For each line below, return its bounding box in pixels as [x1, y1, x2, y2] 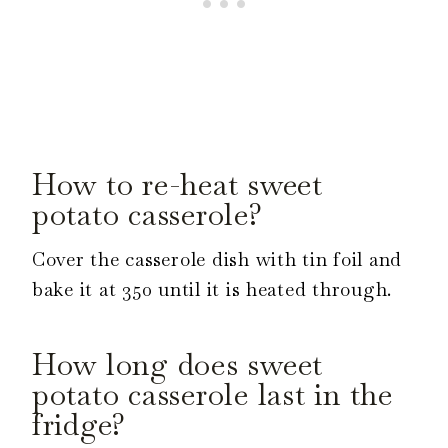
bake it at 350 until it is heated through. [32, 276, 398, 302]
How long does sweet [32, 344, 324, 384]
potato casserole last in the [32, 374, 393, 414]
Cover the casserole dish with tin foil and [32, 246, 403, 272]
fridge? [32, 404, 127, 444]
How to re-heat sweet [32, 164, 323, 204]
